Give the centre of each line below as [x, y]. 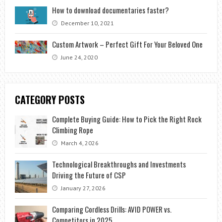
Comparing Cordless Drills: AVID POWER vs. [111, 209]
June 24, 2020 [78, 57]
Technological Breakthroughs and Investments [119, 164]
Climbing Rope [72, 130]
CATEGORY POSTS [50, 99]
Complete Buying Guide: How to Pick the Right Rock [127, 119]
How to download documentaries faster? [110, 10]
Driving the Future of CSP [89, 175]
